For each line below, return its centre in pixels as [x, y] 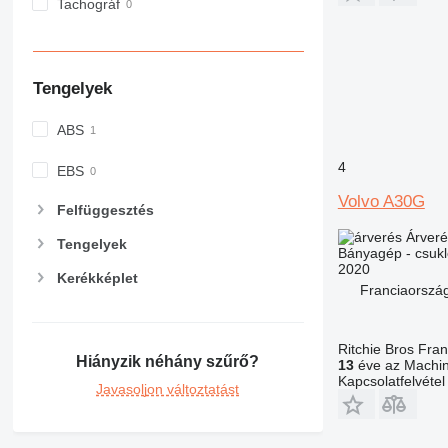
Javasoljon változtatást [168, 388]
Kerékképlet [97, 278]
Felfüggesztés [105, 210]
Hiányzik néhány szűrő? [168, 361]
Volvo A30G [381, 201]
